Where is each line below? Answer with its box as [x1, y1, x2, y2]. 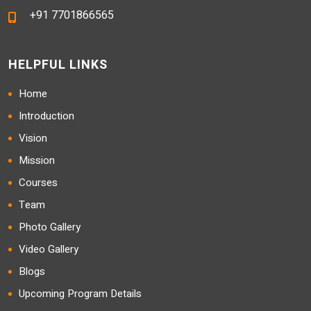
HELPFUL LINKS [8, 56, 108, 74]
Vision [19, 131, 47, 146]
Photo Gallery [19, 219, 81, 235]
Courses [19, 175, 58, 190]
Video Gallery [19, 242, 78, 257]
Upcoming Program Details [19, 286, 142, 301]
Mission [19, 153, 55, 168]
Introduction [19, 108, 74, 124]
